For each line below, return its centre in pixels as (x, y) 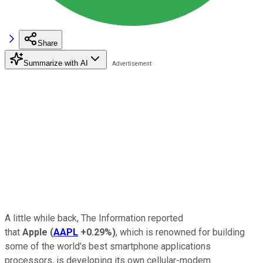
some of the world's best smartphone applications (108, 246)
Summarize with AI (56, 63)
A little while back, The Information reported (94, 218)
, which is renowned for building (180, 232)
